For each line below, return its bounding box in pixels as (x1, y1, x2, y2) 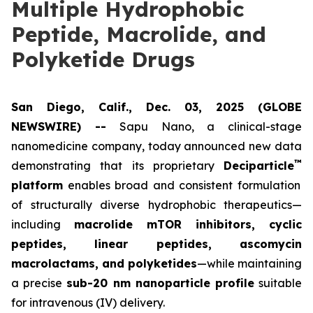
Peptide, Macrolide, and (11, 21, 266, 48)
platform (11, 178, 63, 192)
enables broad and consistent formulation (63, 178, 300, 192)
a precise (11, 276, 67, 290)
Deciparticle (224, 159, 294, 173)
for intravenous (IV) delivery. (11, 296, 165, 310)
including (11, 217, 74, 231)
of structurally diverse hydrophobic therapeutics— (11, 198, 302, 212)
